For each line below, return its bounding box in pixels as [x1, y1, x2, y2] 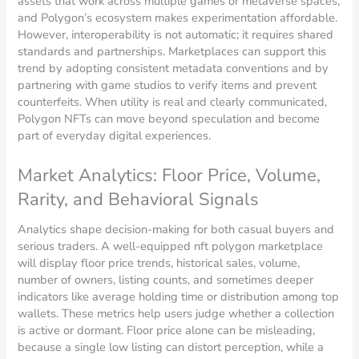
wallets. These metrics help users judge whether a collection [18, 305, 335, 321]
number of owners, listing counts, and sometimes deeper [18, 271, 314, 288]
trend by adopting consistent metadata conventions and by [18, 60, 329, 77]
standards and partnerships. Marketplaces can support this [18, 43, 327, 60]
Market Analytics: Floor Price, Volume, [18, 163, 321, 188]
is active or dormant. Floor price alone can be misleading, [18, 321, 316, 338]
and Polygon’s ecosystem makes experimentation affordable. [18, 10, 338, 26]
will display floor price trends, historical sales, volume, [18, 254, 301, 271]
